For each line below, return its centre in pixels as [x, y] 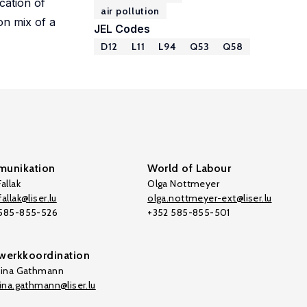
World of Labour [189, 168]
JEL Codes [122, 29]
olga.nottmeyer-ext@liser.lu [210, 198]
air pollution [131, 11]
